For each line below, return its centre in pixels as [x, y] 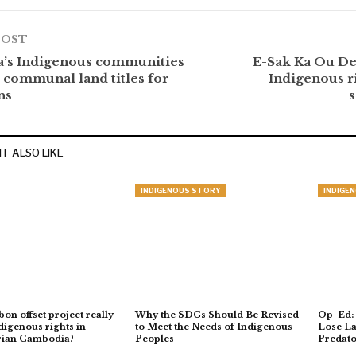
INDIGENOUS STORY [180, 190]
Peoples [154, 339]
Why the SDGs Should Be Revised [217, 315]
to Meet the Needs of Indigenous [213, 327]
